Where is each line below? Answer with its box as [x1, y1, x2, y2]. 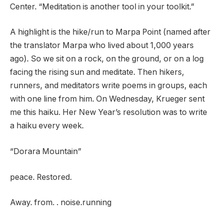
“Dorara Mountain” [10, 147, 81, 157]
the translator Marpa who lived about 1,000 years [10, 41, 194, 51]
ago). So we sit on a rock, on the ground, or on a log [10, 54, 204, 64]
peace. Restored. [10, 172, 72, 182]
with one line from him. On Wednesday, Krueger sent [10, 94, 205, 104]
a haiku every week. [10, 121, 84, 131]
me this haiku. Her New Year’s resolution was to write [10, 108, 207, 117]
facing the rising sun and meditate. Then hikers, [10, 67, 184, 77]
